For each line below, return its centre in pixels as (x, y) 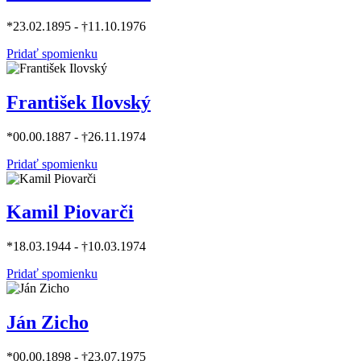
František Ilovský (79, 102)
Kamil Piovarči (70, 212)
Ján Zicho (48, 323)
